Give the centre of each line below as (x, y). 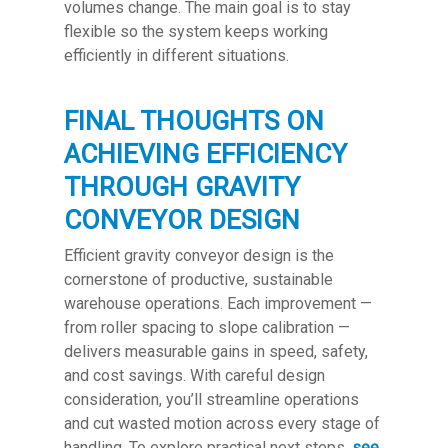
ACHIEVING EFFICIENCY (205, 153)
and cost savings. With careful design (194, 375)
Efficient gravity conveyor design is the (199, 255)
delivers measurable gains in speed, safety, (216, 351)
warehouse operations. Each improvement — (218, 303)
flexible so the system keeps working (196, 31)
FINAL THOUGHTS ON (194, 120)
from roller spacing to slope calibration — (207, 327)
